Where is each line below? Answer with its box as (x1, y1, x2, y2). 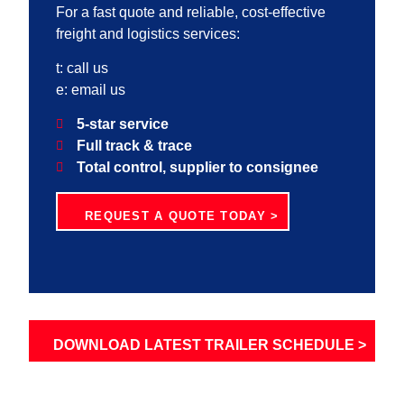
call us (67, 60, 108, 77)
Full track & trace (76, 138, 192, 154)
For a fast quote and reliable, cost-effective (56, 4, 326, 20)
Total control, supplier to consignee (76, 160, 318, 176)
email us (71, 82, 125, 98)
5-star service (76, 116, 169, 133)
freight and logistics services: (56, 25, 240, 41)
